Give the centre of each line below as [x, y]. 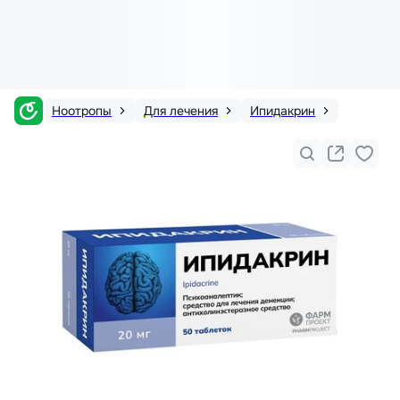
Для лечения [181, 111]
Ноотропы [82, 111]
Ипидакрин [283, 111]
